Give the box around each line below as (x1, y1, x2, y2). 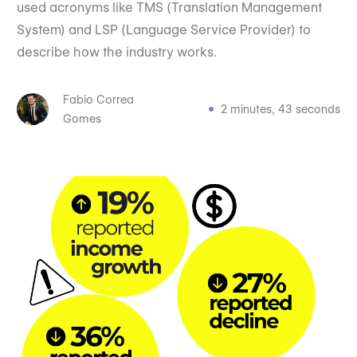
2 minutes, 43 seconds (221, 103, 341, 116)
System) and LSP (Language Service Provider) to (16, 22, 311, 37)
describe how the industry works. (16, 45, 217, 60)
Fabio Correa (62, 93, 134, 106)
